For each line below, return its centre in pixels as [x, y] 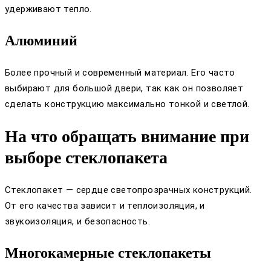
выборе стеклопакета [86, 158]
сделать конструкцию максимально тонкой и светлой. [127, 104]
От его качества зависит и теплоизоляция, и [105, 206]
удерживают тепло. [48, 9]
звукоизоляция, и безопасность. [77, 222]
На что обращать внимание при [127, 137]
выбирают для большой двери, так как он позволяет [124, 88]
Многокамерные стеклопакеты [108, 253]
